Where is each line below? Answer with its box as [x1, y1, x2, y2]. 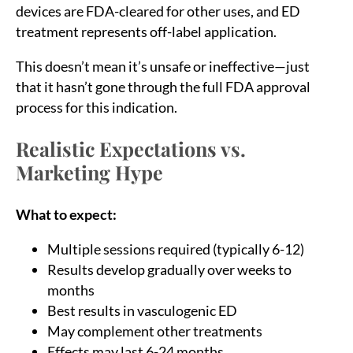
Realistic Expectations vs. [16, 135, 246, 162]
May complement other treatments [47, 321, 262, 340]
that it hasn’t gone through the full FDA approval [16, 77, 310, 95]
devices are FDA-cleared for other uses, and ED [16, 2, 300, 20]
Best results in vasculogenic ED [47, 301, 237, 319]
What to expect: [16, 205, 117, 223]
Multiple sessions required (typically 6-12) [47, 240, 304, 258]
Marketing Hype [16, 158, 163, 185]
